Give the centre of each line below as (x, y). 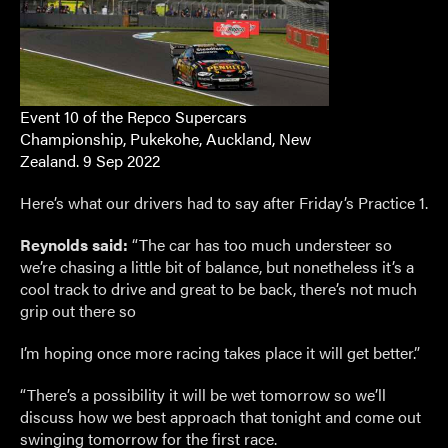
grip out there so (78, 310)
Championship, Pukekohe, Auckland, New (165, 138)
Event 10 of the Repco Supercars (133, 116)
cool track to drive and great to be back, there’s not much (218, 288)
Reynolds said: (74, 244)
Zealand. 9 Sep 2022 (90, 160)
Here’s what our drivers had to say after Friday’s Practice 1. (224, 202)
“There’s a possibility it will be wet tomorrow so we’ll (203, 394)
